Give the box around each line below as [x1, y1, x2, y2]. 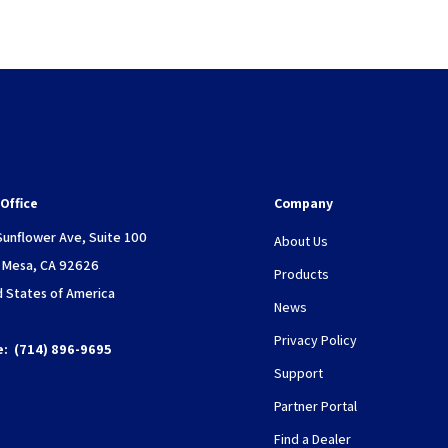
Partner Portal [274, 397, 360, 416]
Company [274, 194, 333, 213]
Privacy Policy [274, 331, 357, 350]
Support [274, 364, 323, 383]
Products [274, 265, 329, 284]
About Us [274, 232, 328, 251]
